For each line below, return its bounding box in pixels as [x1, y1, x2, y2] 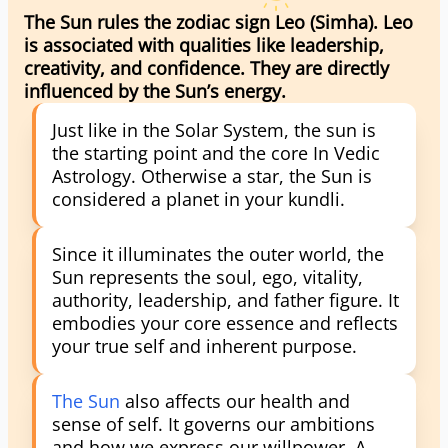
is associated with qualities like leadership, [24, 33, 384, 57]
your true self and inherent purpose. [52, 334, 357, 358]
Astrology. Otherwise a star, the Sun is [52, 164, 372, 188]
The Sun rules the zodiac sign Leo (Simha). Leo [24, 10, 413, 34]
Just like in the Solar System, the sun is [52, 118, 376, 142]
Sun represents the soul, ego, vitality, [52, 265, 363, 289]
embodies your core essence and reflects [52, 311, 398, 335]
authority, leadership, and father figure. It [52, 288, 399, 312]
